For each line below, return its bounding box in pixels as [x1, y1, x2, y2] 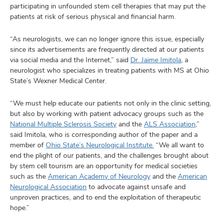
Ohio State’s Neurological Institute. [46, 140, 154, 149]
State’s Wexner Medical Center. [10, 76, 109, 85]
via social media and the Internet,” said [10, 55, 130, 64]
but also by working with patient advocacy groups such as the [10, 109, 204, 118]
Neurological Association [10, 182, 87, 191]
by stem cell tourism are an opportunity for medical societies [10, 161, 198, 170]
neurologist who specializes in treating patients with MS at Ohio [10, 66, 209, 75]
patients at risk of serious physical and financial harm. [10, 12, 176, 21]
